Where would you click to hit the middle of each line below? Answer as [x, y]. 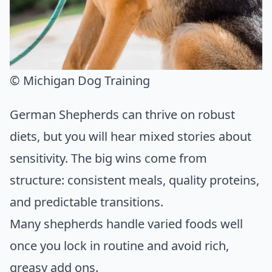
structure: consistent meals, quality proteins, [134, 180]
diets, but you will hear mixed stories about [131, 137]
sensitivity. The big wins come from [108, 158]
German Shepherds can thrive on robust [122, 115]
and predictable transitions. [87, 202]
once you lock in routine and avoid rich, [119, 246]
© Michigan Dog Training [80, 81]
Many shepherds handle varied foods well [126, 224]
